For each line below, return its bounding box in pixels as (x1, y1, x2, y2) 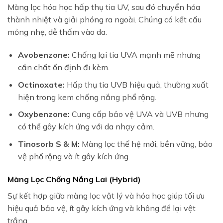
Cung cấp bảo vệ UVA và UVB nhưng (69, 109, 209, 119)
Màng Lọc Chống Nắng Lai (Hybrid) (7, 174, 141, 184)
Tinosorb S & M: (17, 138, 80, 149)
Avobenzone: (17, 50, 70, 60)
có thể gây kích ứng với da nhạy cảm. (17, 121, 154, 132)
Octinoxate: (17, 79, 65, 90)
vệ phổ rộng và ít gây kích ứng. (17, 151, 130, 161)
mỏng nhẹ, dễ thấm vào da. (7, 27, 107, 37)
